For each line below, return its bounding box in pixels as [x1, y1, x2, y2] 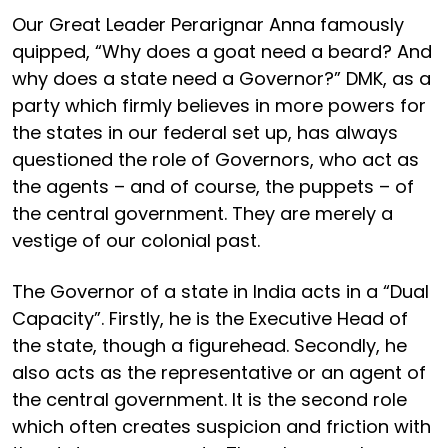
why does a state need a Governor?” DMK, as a [12, 65, 431, 91]
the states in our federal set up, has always [12, 119, 398, 145]
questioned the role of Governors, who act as [12, 146, 419, 172]
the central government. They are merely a [12, 200, 393, 226]
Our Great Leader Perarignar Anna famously [12, 11, 404, 37]
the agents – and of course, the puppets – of [12, 173, 414, 199]
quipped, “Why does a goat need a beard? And [12, 38, 432, 64]
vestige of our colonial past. [12, 227, 260, 253]
